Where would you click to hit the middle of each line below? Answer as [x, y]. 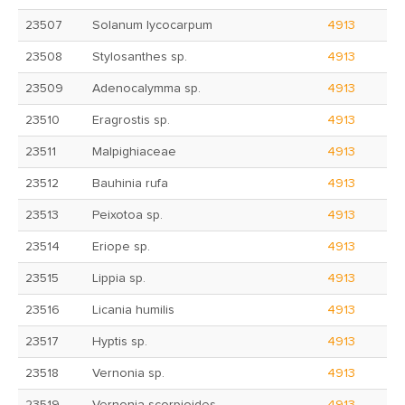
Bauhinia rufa [130, 184]
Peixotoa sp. [127, 215]
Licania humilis [133, 310]
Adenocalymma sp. [146, 89]
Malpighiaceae [134, 152]
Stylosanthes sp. [140, 57]
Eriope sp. [121, 247]
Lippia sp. [119, 278]
